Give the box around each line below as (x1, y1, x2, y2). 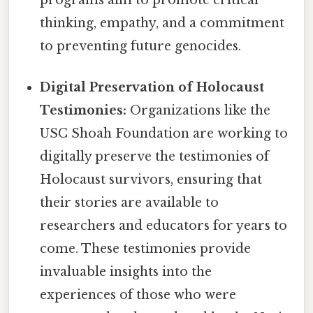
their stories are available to (40, 195, 219, 211)
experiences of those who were (40, 287, 237, 303)
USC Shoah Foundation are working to (40, 126, 289, 142)
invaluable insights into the (40, 264, 212, 280)
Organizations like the (126, 103, 271, 119)
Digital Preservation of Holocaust (40, 80, 265, 96)
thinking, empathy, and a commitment (40, 15, 285, 31)
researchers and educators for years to (40, 218, 288, 234)
